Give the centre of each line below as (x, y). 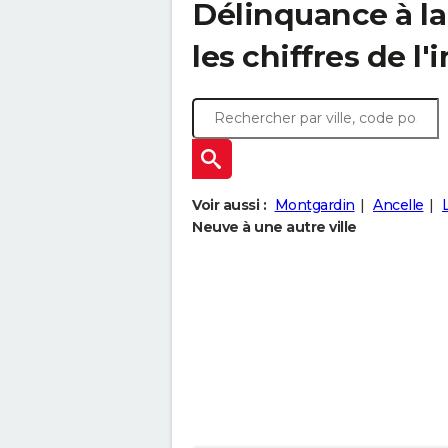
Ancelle (398, 205)
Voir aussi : (229, 205)
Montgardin (314, 205)
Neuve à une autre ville (274, 227)
